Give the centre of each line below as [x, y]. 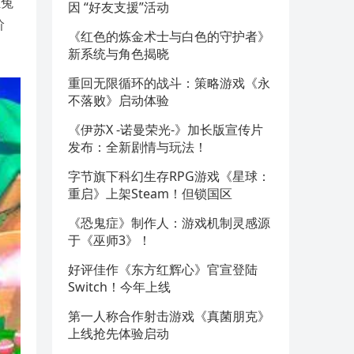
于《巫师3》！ [109, 240]
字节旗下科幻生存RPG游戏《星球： [169, 176]
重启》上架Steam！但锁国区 [150, 194]
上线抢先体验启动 [119, 333]
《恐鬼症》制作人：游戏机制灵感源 [169, 223]
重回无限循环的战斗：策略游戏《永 [169, 83]
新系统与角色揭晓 [119, 54]
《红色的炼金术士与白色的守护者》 [169, 36]
